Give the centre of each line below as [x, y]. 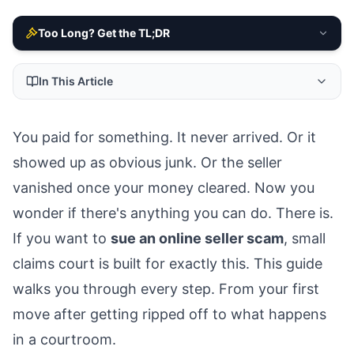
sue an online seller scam [197, 239]
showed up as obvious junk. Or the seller [147, 163]
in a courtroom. [64, 340]
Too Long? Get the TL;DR [104, 33]
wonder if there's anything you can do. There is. [173, 213]
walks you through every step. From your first [166, 289]
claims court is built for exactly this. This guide [168, 264]
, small [305, 239]
